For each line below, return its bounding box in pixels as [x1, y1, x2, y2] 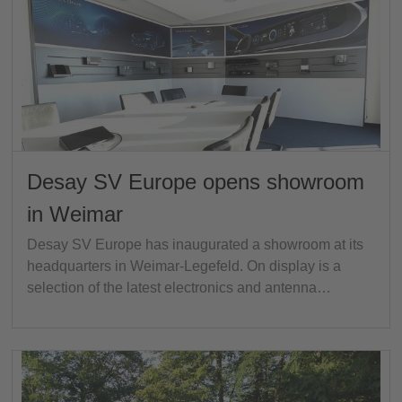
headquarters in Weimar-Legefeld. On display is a [27, 258, 341, 275]
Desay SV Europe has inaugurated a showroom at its [27, 237, 363, 253]
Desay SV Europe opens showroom [27, 170, 364, 195]
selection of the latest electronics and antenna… [27, 280, 331, 296]
